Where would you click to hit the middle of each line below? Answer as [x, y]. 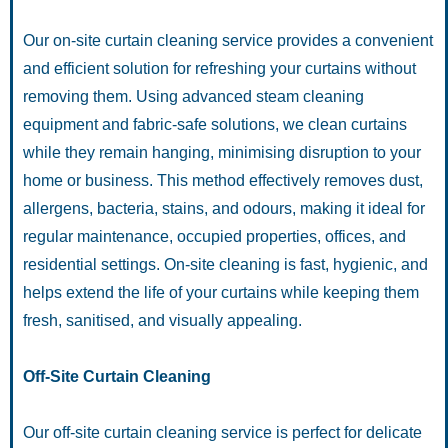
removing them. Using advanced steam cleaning [193, 97]
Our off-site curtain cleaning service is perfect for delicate [222, 433]
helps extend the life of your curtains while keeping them [221, 293]
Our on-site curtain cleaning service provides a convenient [228, 41]
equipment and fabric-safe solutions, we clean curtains [215, 125]
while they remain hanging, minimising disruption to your [222, 153]
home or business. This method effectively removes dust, [223, 181]
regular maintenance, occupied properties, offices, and [214, 237]
